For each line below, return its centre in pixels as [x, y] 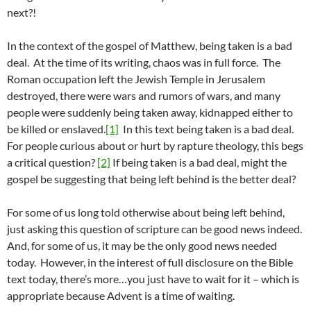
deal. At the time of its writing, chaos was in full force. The [144, 62]
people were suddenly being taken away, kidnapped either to [150, 112]
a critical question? [52, 162]
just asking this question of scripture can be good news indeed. [155, 229]
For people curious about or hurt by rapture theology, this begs [155, 146]
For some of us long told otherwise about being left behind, [146, 212]
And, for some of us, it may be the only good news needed [142, 246]
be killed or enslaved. [56, 129]
